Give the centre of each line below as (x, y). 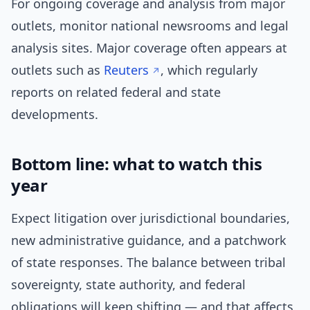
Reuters (126, 70)
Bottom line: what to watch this (137, 164)
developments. (55, 115)
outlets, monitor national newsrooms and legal (150, 26)
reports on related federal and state (116, 92)
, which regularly (209, 70)
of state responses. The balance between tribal (148, 263)
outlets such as (57, 70)
